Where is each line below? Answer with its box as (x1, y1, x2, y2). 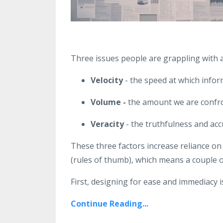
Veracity (91, 118, 124, 129)
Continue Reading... (71, 198, 148, 209)
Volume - (91, 96, 126, 108)
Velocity (91, 74, 123, 86)
